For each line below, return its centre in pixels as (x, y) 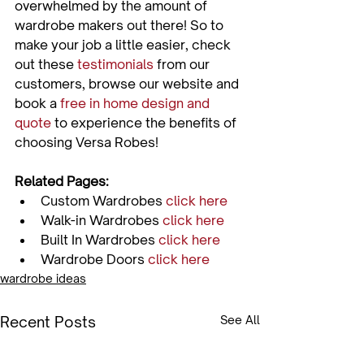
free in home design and (136, 104)
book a (37, 104)
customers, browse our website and (128, 84)
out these (46, 65)
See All (240, 320)
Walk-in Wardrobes (102, 221)
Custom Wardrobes (103, 201)
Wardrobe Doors (94, 260)
